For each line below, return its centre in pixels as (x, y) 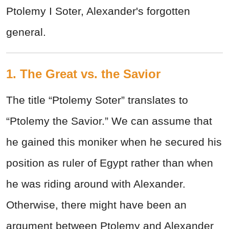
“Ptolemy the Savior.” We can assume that (109, 121)
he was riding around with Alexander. (96, 184)
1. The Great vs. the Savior (83, 74)
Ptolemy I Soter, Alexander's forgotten (98, 11)
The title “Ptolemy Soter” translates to (97, 100)
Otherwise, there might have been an (96, 205)
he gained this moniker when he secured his (114, 142)
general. (26, 32)
